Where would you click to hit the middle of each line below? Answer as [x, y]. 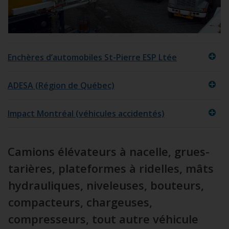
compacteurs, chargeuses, [80, 202]
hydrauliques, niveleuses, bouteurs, [106, 185]
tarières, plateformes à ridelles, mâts [111, 168]
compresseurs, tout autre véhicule [103, 219]
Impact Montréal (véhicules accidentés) [86, 114]
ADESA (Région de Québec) [61, 86]
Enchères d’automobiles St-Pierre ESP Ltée [92, 58]
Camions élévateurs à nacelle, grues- [109, 152]
